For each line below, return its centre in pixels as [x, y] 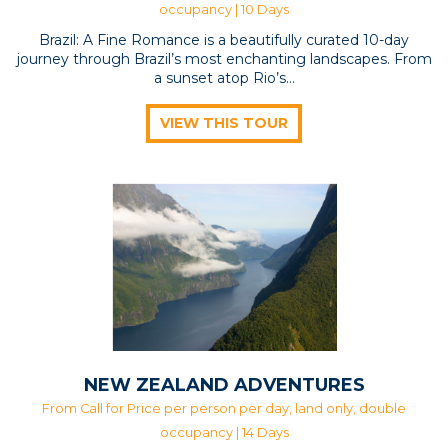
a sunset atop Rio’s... [224, 77]
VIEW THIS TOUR [224, 122]
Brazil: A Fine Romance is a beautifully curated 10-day [224, 39]
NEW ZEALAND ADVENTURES [224, 385]
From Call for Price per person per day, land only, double [224, 409]
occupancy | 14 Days [224, 433]
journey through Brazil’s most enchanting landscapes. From [224, 58]
